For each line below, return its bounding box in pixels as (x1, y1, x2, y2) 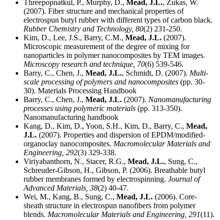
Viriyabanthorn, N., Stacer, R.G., (24, 157, 128, 166)
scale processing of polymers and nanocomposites (24, 78, 178, 86)
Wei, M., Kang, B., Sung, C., (24, 192, 116, 201)
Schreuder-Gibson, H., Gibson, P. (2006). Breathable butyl (24, 166, 205, 175)
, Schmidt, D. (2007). (122, 69, 190, 78)
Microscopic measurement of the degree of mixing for (24, 42, 190, 51)
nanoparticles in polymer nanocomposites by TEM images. (24, 51, 205, 60)
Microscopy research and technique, (24, 60, 137, 69)
